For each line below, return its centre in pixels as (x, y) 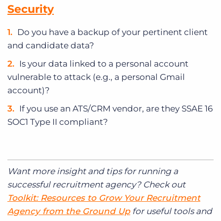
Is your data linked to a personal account (104, 64)
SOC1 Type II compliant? (58, 122)
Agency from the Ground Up (69, 211)
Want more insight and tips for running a (93, 171)
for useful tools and (171, 211)
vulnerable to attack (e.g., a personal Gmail (96, 77)
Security (31, 9)
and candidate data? (51, 46)
